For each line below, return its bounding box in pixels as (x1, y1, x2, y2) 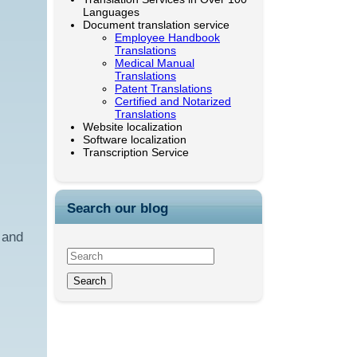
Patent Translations (115, 81, 212, 95)
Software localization (83, 132, 186, 146)
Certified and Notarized (115, 94, 231, 108)
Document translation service (83, 18, 229, 31)
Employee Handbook (115, 30, 220, 44)
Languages (83, 5, 139, 18)
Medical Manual (115, 56, 194, 69)
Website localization (83, 120, 182, 133)
